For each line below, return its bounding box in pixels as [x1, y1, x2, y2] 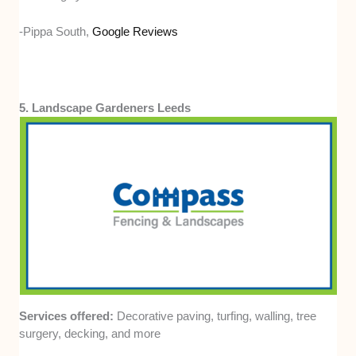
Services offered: [19, 308, 118, 323]
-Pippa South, [19, 24, 93, 38]
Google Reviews [92, 24, 179, 38]
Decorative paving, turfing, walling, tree [117, 308, 317, 323]
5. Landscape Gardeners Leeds [19, 100, 192, 114]
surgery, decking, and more [19, 326, 161, 340]
